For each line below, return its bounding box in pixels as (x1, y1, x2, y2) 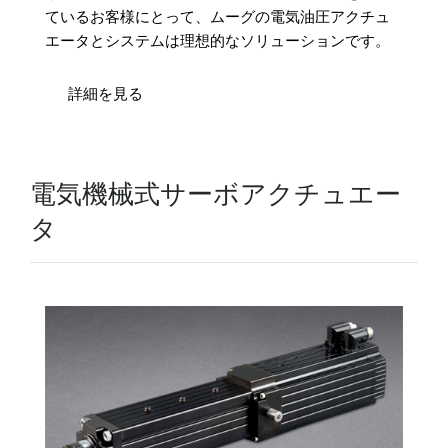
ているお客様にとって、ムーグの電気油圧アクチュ (45, 5, 390, 26)
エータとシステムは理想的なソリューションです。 (45, 29, 390, 50)
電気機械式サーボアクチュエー (30, 174, 401, 211)
